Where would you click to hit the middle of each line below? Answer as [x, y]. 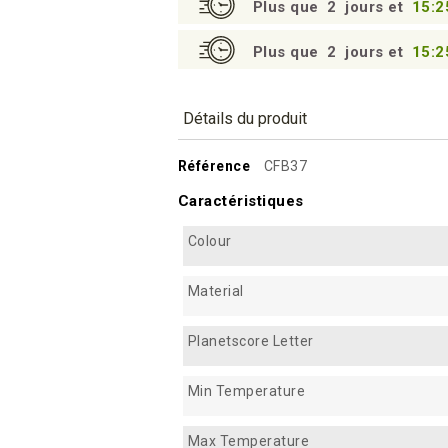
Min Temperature [246, 390]
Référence [213, 165]
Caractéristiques [240, 200]
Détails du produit [244, 118]
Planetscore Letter [250, 340]
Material [215, 290]
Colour [209, 240]
